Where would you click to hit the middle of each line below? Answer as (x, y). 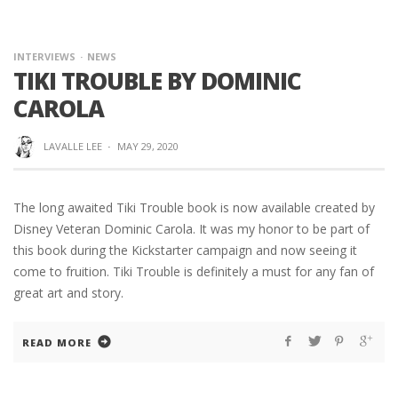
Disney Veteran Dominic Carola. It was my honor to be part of (191, 229)
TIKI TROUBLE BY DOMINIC (157, 80)
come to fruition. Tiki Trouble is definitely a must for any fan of (194, 272)
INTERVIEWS (44, 56)
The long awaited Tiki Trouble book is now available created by (194, 208)
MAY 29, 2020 (147, 146)
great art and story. (68, 293)
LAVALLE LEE (72, 146)
